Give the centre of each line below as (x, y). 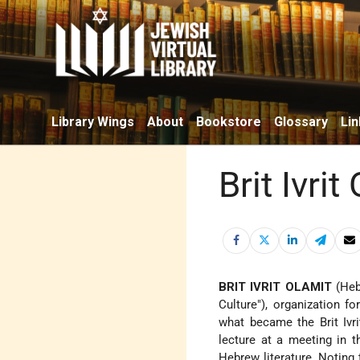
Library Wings (93, 121)
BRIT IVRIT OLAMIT (275, 287)
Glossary (301, 121)
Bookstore (229, 121)
